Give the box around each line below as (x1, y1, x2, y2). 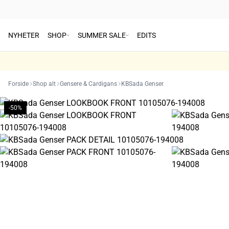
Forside (8, 80, 29, 87)
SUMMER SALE (78, 31, 126, 39)
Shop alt (33, 80, 56, 87)
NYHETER (8, 31, 39, 39)
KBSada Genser (121, 80, 164, 87)
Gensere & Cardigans (60, 80, 117, 87)
